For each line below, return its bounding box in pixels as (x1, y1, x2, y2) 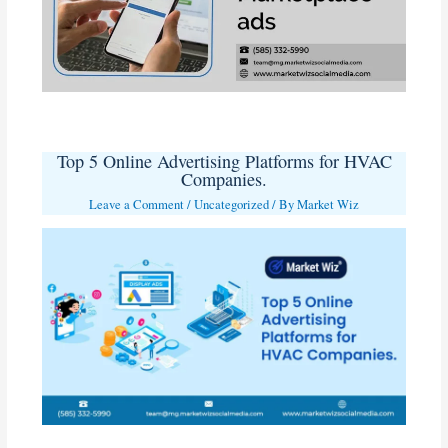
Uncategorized (194, 195, 269, 213)
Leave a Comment (89, 195, 184, 213)
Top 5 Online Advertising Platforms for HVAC (56, 149, 392, 174)
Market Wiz (297, 195, 359, 213)
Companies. (181, 167, 267, 192)
